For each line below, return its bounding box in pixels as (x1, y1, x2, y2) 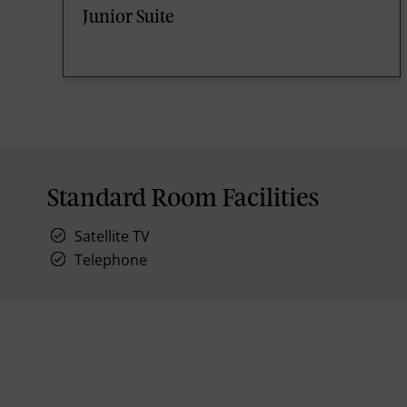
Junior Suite (82, 9, 174, 26)
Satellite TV (74, 225, 150, 246)
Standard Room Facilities (47, 187, 319, 211)
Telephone (74, 249, 147, 270)
